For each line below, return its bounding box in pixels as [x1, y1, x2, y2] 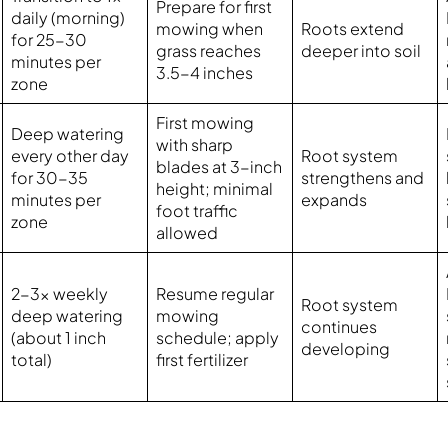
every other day [11, 145, 130, 167]
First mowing [156, 112, 255, 134]
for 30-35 [11, 167, 89, 189]
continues [301, 316, 378, 338]
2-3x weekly [11, 283, 109, 305]
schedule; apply [156, 327, 280, 349]
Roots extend [301, 18, 405, 40]
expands [301, 189, 368, 211]
